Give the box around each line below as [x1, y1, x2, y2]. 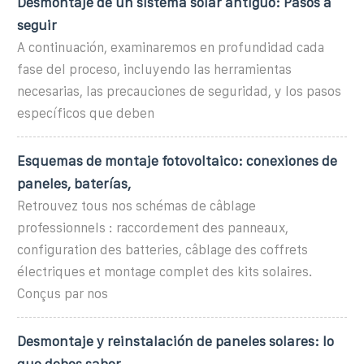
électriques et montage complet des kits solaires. [17, 264, 312, 279]
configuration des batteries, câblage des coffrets [17, 242, 308, 257]
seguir [17, 17, 57, 32]
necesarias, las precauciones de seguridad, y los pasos [17, 84, 341, 98]
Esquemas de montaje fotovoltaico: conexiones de [17, 153, 337, 168]
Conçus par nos [17, 286, 108, 301]
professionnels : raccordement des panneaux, [17, 220, 288, 235]
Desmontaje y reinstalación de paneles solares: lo [17, 333, 334, 349]
